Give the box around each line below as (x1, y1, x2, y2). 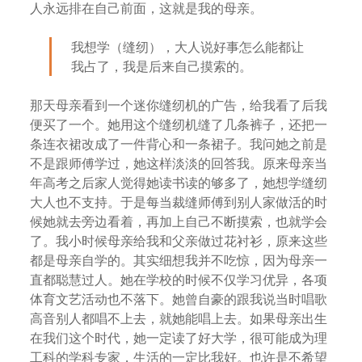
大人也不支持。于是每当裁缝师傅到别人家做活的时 (30, 193, 328, 211)
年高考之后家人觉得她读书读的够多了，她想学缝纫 (30, 174, 328, 192)
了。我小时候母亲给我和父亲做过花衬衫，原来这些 (30, 232, 328, 250)
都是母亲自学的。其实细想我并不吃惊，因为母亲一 (30, 251, 328, 269)
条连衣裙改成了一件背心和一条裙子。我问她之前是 (30, 135, 328, 153)
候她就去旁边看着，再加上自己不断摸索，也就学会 (30, 213, 328, 230)
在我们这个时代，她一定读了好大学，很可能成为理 (30, 329, 328, 347)
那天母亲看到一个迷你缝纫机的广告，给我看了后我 (30, 96, 328, 114)
